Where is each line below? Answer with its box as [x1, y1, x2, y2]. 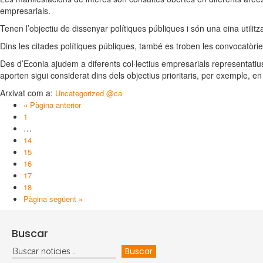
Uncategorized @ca [55, 87, 122, 99]
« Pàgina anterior [23, 99, 81, 110]
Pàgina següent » [23, 193, 83, 204]
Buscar [12, 226, 48, 241]
